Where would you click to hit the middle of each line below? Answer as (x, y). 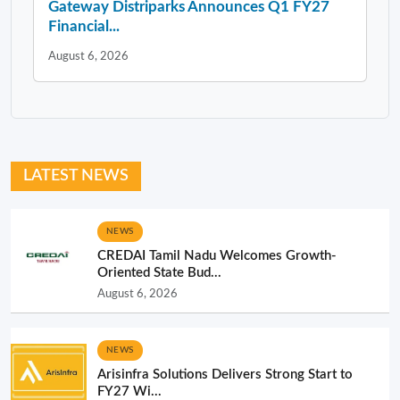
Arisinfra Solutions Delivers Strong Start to (225, 374)
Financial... (84, 26)
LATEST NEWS (76, 175)
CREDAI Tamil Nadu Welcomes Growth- (217, 255)
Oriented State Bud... (159, 272)
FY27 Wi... (129, 391)
